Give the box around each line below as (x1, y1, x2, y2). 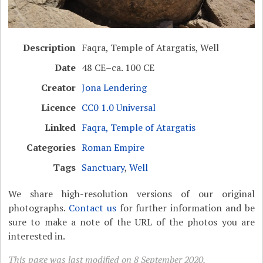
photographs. (8, 201, 69, 214)
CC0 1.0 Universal (82, 100, 156, 114)
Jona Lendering (82, 80, 147, 94)
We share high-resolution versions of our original (8, 187, 255, 200)
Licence (41, 100, 76, 114)
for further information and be (116, 201, 255, 214)
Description (23, 41, 76, 54)
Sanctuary (82, 160, 125, 174)
